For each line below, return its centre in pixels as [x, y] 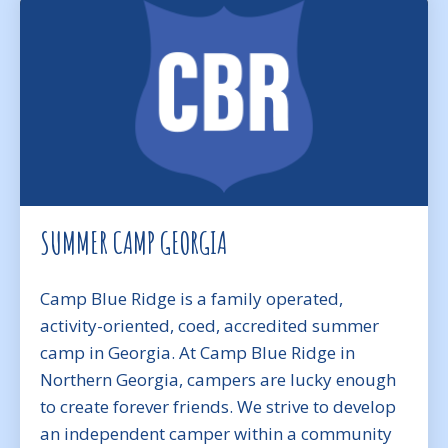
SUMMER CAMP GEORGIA [133, 242]
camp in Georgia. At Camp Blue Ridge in [197, 352]
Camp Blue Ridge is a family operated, [191, 298]
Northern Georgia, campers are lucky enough [218, 379]
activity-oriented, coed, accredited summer [209, 325]
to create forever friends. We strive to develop [218, 406]
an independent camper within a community [216, 433]
